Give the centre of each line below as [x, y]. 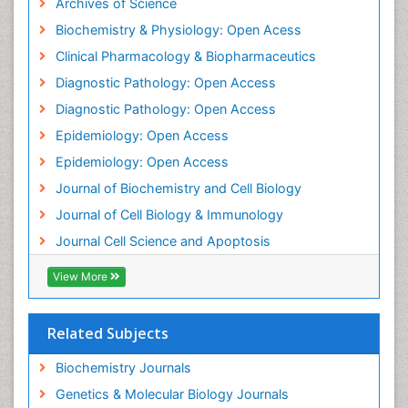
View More [82, 276]
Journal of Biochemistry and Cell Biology [178, 188]
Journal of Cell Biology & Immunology [169, 214]
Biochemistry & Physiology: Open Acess [178, 29]
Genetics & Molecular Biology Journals [172, 393]
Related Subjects [108, 333]
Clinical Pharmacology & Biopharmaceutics [185, 56]
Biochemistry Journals [123, 367]
